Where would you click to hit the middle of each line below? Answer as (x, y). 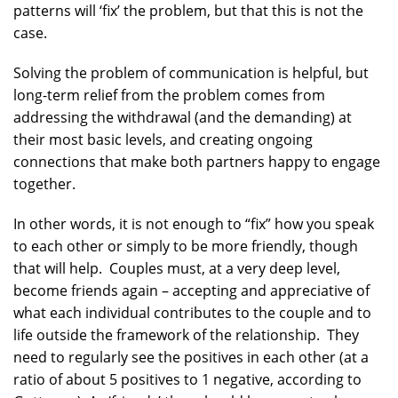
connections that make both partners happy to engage (197, 162)
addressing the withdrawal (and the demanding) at (183, 117)
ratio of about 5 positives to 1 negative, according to (187, 379)
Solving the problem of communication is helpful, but (191, 73)
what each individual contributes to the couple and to (192, 313)
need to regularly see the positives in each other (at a (191, 357)
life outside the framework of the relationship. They (186, 335)
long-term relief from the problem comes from (169, 95)
